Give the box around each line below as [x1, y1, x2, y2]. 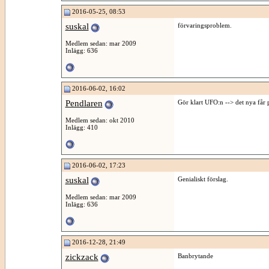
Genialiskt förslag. [177, 175, 228, 183]
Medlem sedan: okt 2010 [65, 116, 134, 124]
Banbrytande [177, 252, 213, 259]
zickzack [65, 252, 98, 262]
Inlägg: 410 [65, 123, 98, 131]
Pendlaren [65, 98, 103, 108]
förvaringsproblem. [177, 22, 232, 29]
